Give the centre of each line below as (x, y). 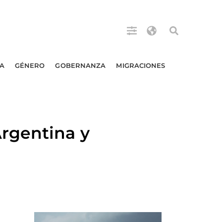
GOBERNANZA (81, 65)
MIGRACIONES (141, 65)
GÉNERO (30, 65)
